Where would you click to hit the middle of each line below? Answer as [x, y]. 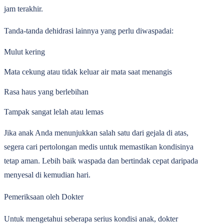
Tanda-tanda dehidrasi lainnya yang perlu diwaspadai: [89, 31]
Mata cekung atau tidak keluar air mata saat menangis [88, 72]
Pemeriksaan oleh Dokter [44, 197]
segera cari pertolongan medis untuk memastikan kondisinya [99, 147]
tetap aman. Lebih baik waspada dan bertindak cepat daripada [101, 161]
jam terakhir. [23, 9]
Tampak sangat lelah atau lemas [54, 112]
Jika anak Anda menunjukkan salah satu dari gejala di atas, [96, 133]
